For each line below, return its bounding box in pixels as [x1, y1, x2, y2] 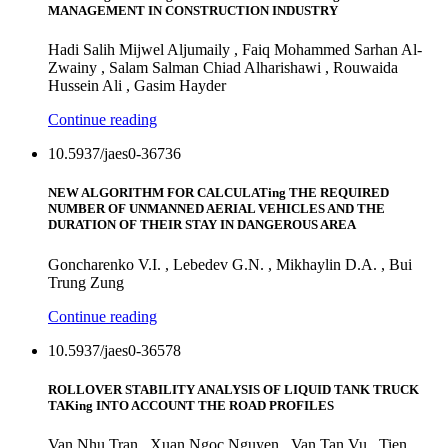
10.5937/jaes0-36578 [48, 341, 181, 359]
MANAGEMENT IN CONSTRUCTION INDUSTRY [48, 3, 338, 19]
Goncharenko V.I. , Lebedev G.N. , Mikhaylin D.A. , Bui [48, 255, 412, 273]
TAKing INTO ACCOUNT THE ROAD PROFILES [48, 397, 334, 413]
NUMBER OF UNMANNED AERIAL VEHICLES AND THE [48, 201, 385, 217]
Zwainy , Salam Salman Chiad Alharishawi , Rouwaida [48, 59, 398, 77]
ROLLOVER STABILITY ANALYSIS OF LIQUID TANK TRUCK [48, 381, 419, 397]
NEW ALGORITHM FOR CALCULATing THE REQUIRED [48, 185, 389, 201]
